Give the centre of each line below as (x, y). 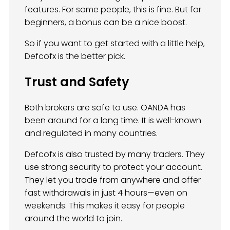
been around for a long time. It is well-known (113, 121)
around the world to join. (73, 219)
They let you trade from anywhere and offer (113, 180)
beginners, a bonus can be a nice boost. (106, 23)
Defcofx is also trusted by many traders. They (115, 155)
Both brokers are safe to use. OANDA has (105, 108)
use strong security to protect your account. (113, 167)
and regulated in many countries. (91, 133)
